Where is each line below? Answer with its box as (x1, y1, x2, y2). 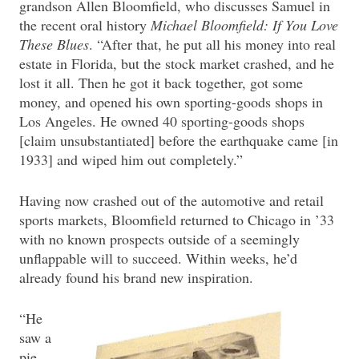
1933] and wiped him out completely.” (19, 149, 243, 169)
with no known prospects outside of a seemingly (19, 228, 300, 248)
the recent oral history (19, 14, 151, 34)
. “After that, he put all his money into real (89, 34, 336, 54)
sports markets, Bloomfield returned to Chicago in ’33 (19, 209, 334, 229)
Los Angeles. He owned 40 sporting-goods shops (19, 111, 305, 131)
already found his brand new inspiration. (19, 267, 253, 287)
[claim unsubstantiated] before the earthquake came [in (19, 130, 338, 150)
